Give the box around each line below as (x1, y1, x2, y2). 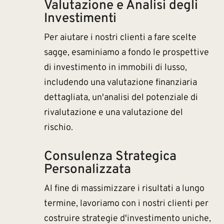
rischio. (43, 122, 73, 133)
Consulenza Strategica (43, 148, 176, 165)
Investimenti (43, 10, 116, 27)
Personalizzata (43, 161, 131, 178)
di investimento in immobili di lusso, (43, 62, 187, 73)
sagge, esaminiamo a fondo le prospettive (43, 47, 209, 58)
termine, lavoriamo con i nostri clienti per (43, 198, 208, 209)
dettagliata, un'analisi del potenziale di (43, 92, 198, 103)
